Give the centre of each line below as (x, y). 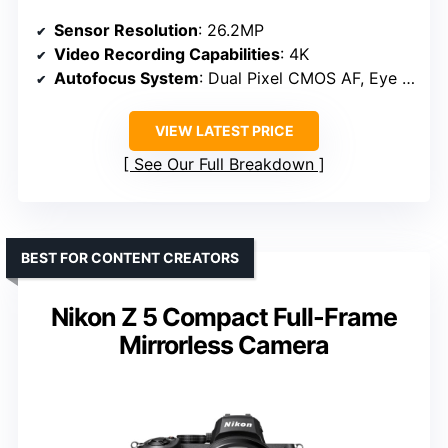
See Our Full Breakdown (224, 164)
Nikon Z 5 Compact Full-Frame (224, 317)
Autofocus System (126, 78)
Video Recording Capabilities (167, 54)
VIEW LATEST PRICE (224, 131)
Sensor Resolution (126, 30)
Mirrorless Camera (224, 345)
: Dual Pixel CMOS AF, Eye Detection (300, 78)
